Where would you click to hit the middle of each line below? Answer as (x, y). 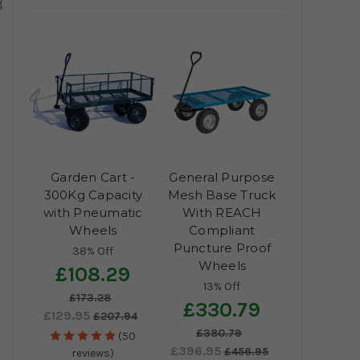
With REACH (222, 213)
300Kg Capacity (93, 195)
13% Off (222, 287)
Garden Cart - (93, 178)
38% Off (93, 252)
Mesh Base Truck (222, 195)
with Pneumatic (93, 213)
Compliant (222, 231)
